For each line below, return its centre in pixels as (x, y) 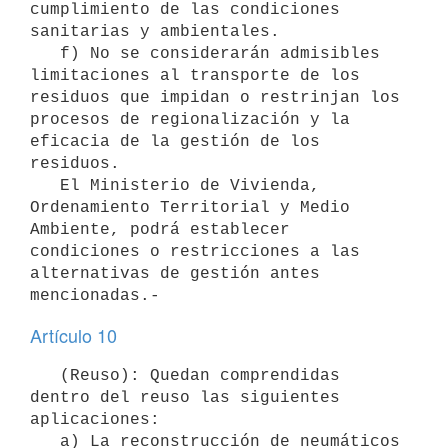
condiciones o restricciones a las (195, 251)
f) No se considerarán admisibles (45, 53)
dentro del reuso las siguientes (185, 397)
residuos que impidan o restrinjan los (215, 97)
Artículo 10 (73, 335)
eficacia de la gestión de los (175, 141)
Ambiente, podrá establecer (160, 229)
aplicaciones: (95, 419)
